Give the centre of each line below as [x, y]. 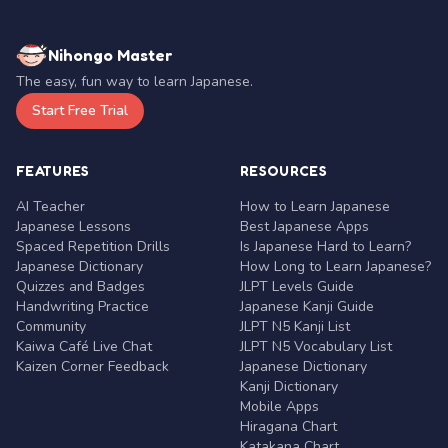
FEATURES [53, 170]
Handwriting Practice [82, 306]
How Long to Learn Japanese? [335, 266]
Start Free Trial [80, 110]
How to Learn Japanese [315, 206]
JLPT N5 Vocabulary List [316, 346]
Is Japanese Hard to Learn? [325, 246]
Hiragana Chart [288, 426]
